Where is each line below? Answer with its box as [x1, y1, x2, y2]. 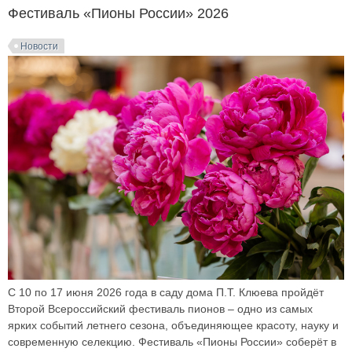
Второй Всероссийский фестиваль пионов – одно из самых [8, 302, 313, 316]
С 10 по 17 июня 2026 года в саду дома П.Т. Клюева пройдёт [8, 286, 324, 299]
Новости [20, 41, 58, 52]
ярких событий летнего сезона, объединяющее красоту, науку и [8, 319, 339, 332]
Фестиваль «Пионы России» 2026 [8, 5, 229, 21]
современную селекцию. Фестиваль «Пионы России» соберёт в [8, 335, 336, 349]
